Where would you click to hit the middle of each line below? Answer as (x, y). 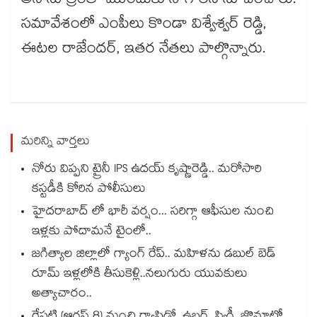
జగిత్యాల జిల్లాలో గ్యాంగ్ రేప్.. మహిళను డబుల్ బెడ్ (154, 255)
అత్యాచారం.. (62, 295)
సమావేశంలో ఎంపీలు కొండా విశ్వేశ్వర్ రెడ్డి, (144, 26)
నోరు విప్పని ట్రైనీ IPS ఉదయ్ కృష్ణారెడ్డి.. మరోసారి (147, 171)
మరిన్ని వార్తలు (56, 143)
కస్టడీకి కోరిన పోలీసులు (89, 190)
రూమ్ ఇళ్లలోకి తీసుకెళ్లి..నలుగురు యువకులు (140, 275)
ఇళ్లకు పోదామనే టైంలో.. (92, 233)
